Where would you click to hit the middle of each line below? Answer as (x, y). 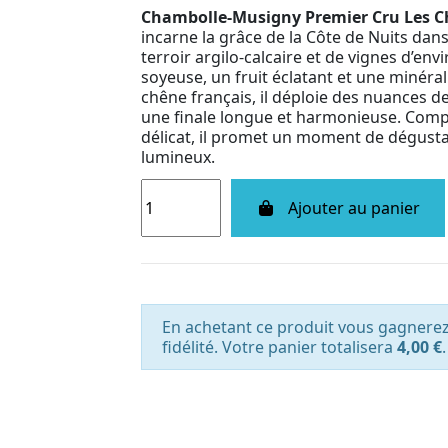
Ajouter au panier (353, 207)
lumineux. (178, 156)
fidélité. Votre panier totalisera (279, 346)
